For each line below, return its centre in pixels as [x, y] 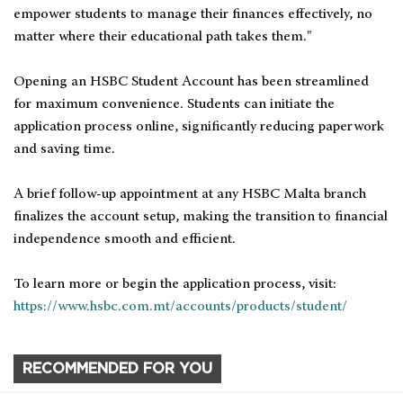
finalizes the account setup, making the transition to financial [201, 217]
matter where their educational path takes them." [162, 37]
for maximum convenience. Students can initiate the [174, 105]
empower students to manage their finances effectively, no [193, 15]
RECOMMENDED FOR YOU [117, 369]
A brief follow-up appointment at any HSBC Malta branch [190, 195]
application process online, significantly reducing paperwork [199, 127]
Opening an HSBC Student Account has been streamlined [191, 82]
